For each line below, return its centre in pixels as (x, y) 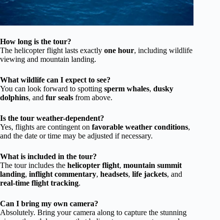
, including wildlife (163, 50)
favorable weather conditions (140, 127)
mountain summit (152, 165)
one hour (119, 50)
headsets (114, 174)
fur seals (59, 97)
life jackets (150, 174)
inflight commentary (63, 174)
